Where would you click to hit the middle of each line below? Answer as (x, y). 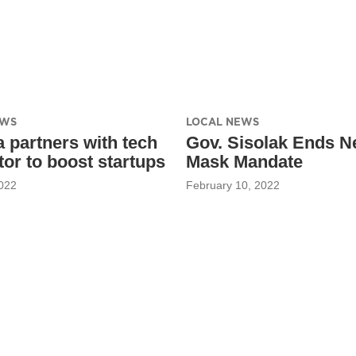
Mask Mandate (244, 161)
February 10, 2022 (233, 185)
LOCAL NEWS (222, 121)
